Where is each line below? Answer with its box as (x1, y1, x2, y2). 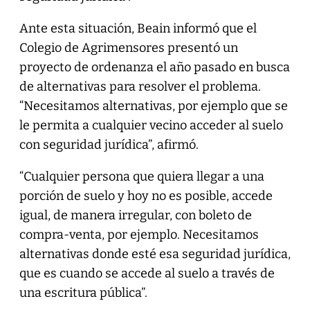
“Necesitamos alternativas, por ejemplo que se (19, 98, 288, 113)
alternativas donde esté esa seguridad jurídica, (19, 246, 291, 262)
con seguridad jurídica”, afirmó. (19, 136, 199, 152)
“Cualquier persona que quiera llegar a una (19, 168, 264, 184)
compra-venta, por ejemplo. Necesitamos (19, 226, 259, 242)
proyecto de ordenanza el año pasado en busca (19, 59, 290, 75)
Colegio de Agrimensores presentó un (19, 39, 238, 55)
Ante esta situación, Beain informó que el (19, 20, 257, 36)
